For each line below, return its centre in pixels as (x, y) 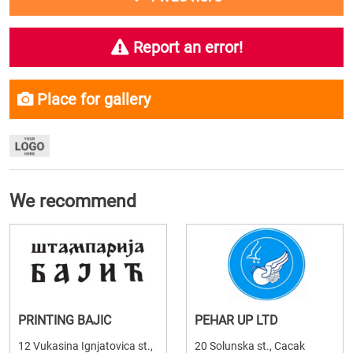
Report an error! (186, 47)
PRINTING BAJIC (65, 321)
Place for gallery (92, 99)
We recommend (73, 201)
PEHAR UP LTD (236, 321)
